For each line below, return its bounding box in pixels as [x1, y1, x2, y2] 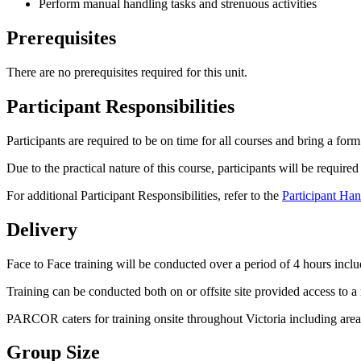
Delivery [6, 218, 77, 240]
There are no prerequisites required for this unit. [6, 64, 247, 79]
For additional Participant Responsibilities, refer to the [6, 188, 282, 202]
